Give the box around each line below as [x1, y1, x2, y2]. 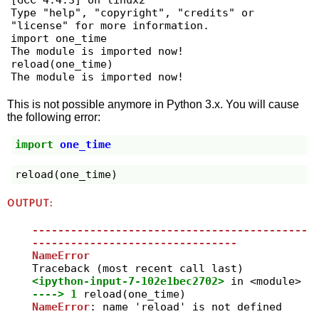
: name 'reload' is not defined [89, 300, 282, 313]
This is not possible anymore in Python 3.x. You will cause [7, 98, 300, 110]
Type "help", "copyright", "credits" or [10, 6, 254, 20]
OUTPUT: [7, 197, 53, 210]
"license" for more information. [10, 19, 209, 33]
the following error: [7, 110, 101, 123]
